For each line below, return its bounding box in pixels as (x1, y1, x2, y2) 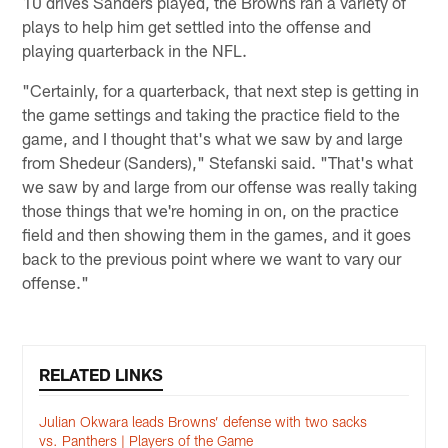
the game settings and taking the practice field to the (22, 104, 401, 125)
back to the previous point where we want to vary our (22, 248, 402, 269)
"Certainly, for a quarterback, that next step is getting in (22, 80, 420, 101)
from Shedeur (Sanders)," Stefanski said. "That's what (22, 152, 414, 173)
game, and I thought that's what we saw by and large (22, 128, 404, 149)
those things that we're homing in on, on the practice (22, 200, 400, 221)
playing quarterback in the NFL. (22, 40, 248, 61)
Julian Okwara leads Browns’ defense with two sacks (39, 412, 368, 430)
